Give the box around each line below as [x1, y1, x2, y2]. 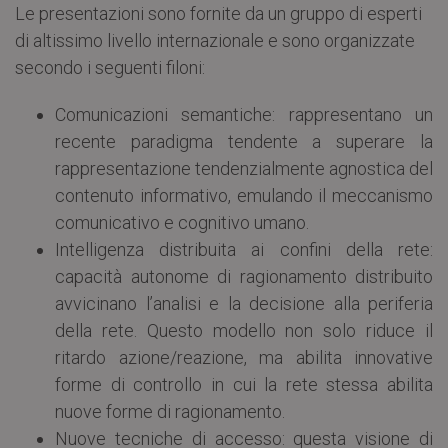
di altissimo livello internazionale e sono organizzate [15, 29, 415, 51]
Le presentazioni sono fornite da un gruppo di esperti [15, 2, 422, 24]
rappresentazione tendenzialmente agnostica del [55, 157, 433, 179]
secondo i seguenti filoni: [15, 56, 205, 78]
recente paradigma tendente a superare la [55, 130, 433, 152]
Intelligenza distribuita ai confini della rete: [55, 238, 433, 260]
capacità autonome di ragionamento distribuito [55, 265, 433, 287]
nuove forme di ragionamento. [55, 400, 285, 422]
